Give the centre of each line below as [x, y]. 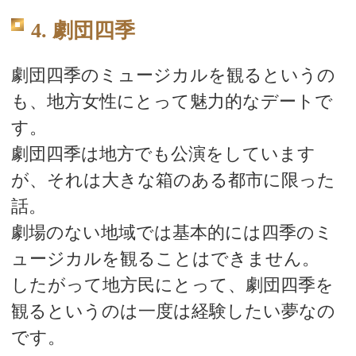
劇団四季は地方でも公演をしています [163, 153]
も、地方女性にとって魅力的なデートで [172, 101]
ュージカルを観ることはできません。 [165, 258]
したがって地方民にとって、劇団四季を [172, 284]
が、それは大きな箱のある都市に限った [173, 180]
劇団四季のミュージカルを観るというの [173, 75]
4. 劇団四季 [83, 31]
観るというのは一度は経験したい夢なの [173, 311]
